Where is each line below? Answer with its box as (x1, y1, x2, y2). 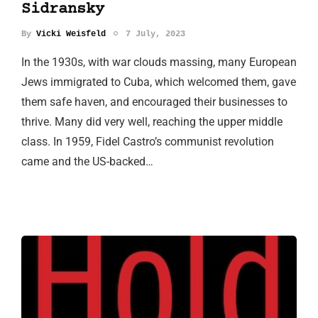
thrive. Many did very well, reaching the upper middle (21, 114, 283, 128)
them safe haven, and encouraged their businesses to (21, 94, 287, 109)
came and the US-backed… (21, 154, 153, 168)
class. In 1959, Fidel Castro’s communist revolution (21, 134, 274, 148)
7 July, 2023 (126, 28, 185, 39)
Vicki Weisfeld (36, 28, 106, 39)
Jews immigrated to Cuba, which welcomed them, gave (21, 75, 296, 89)
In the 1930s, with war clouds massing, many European (21, 55, 297, 69)
